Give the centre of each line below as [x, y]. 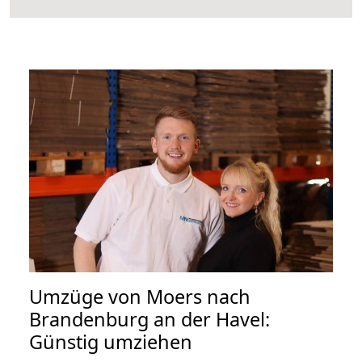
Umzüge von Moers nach [140, 296]
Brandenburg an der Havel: [149, 319]
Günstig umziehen [111, 341]
